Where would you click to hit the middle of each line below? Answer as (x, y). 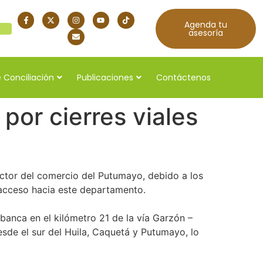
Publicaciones (105, 77)
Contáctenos (183, 77)
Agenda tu (205, 24)
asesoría (205, 33)
